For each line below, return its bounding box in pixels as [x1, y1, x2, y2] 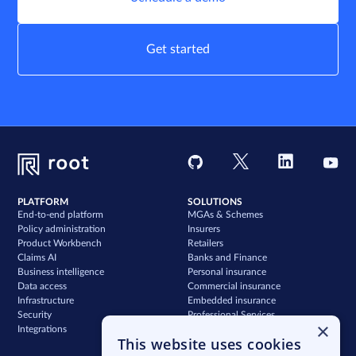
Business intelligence [17, 266, 105, 277]
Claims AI [17, 252, 57, 262]
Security [17, 309, 52, 319]
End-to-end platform [17, 209, 104, 219]
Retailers [188, 238, 223, 248]
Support [188, 323, 222, 334]
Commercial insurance [188, 281, 281, 291]
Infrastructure [17, 295, 75, 305]
